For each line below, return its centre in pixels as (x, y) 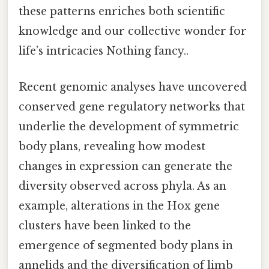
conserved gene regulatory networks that (132, 107)
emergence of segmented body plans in (126, 245)
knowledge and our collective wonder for (133, 32)
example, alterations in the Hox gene (119, 206)
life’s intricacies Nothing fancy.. (104, 51)
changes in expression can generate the (125, 166)
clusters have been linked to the (105, 225)
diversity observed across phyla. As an (122, 186)
